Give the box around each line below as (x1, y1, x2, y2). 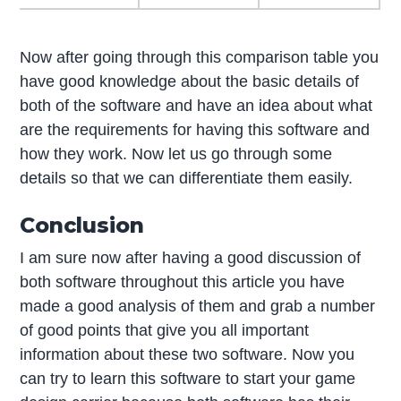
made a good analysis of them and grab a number (20, 296, 376, 315)
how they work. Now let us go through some (20, 144, 333, 163)
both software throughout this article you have (20, 272, 346, 291)
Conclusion (20, 211, 145, 238)
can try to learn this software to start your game (20, 369, 356, 388)
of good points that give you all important (20, 320, 310, 339)
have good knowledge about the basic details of (20, 72, 360, 90)
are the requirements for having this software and (20, 120, 371, 139)
